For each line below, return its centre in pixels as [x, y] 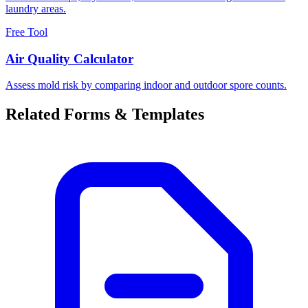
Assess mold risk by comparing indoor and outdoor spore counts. [146, 85]
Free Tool [26, 32]
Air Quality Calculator [69, 58]
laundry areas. [36, 8]
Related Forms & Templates [105, 114]
